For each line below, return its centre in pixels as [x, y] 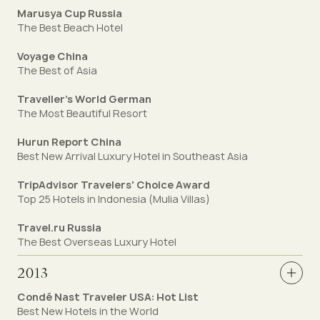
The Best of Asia [57, 70]
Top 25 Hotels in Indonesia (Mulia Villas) [114, 199]
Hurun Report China [69, 142]
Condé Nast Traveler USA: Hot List [108, 297]
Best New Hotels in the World [88, 311]
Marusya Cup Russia [70, 13]
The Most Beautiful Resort [82, 113]
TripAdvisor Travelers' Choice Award [114, 185]
